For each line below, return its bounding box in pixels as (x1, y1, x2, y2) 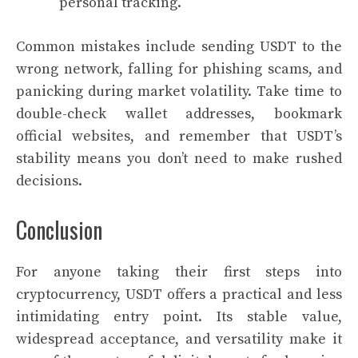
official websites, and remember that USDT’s (16, 127, 342, 145)
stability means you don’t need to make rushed (16, 149, 342, 168)
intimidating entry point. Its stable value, (16, 308, 342, 326)
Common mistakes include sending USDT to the (16, 38, 342, 56)
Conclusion (16, 213, 102, 246)
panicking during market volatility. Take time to (16, 82, 342, 101)
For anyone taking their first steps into (16, 263, 342, 281)
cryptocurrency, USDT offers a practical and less (16, 285, 342, 304)
